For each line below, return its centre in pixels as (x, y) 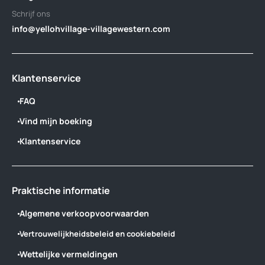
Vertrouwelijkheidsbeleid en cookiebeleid (97, 234)
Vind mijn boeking (56, 121)
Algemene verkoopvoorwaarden (84, 214)
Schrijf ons (31, 14)
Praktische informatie (61, 191)
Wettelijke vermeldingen (69, 254)
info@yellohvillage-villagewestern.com (91, 29)
